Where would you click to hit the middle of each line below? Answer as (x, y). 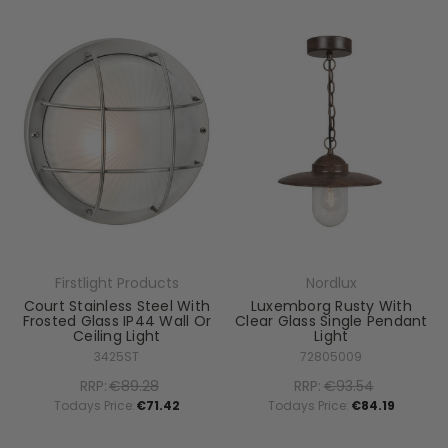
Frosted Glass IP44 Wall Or (116, 320)
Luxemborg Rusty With (331, 305)
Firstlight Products (116, 282)
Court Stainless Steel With (116, 305)
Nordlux (331, 282)
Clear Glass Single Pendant (331, 320)
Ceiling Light (117, 335)
